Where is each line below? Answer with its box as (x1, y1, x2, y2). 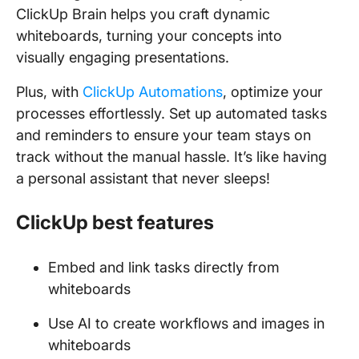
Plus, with (16, 83, 83, 100)
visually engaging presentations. (16, 49, 229, 66)
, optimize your (223, 83, 323, 100)
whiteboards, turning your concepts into (16, 27, 282, 44)
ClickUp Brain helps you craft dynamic (16, 6, 270, 22)
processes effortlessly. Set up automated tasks (16, 105, 327, 122)
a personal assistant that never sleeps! (16, 170, 270, 187)
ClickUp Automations (83, 83, 223, 100)
